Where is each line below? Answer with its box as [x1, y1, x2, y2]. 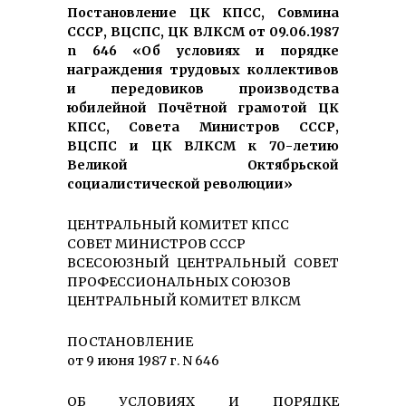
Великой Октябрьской [67, 157, 339, 174]
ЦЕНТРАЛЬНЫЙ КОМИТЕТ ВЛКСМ [67, 293, 301, 310]
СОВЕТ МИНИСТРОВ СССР [67, 236, 246, 253]
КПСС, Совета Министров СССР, [67, 119, 339, 136]
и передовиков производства [67, 81, 339, 98]
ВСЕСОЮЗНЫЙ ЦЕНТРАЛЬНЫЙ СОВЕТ [67, 255, 339, 272]
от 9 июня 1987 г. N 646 [67, 353, 219, 370]
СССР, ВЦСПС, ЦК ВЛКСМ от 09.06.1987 [67, 24, 339, 41]
